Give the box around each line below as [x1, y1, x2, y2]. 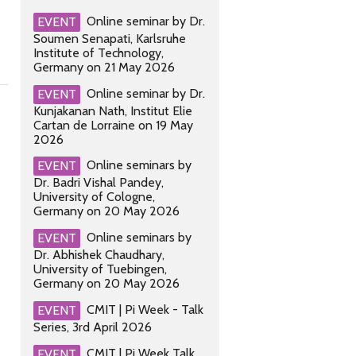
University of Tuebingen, [33, 261, 167, 277]
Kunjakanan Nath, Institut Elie [33, 103, 192, 118]
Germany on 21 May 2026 [33, 59, 175, 75]
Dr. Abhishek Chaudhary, [33, 247, 164, 263]
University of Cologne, [33, 189, 155, 205]
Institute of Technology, [33, 44, 164, 60]
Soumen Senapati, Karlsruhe [33, 30, 186, 46]
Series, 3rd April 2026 [33, 319, 152, 335]
